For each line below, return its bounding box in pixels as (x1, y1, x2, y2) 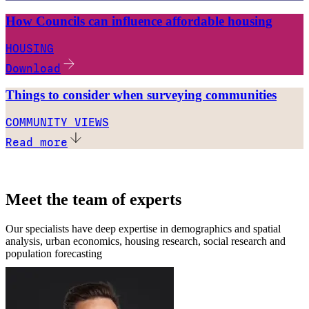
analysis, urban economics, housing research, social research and (6, 235, 286, 247)
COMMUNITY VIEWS (6, 116, 109, 130)
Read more (6, 136, 68, 150)
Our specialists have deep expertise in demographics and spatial (6, 222, 281, 235)
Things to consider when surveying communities (6, 88, 277, 103)
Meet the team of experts (6, 190, 181, 209)
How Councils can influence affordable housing (6, 13, 272, 28)
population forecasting (6, 247, 102, 259)
